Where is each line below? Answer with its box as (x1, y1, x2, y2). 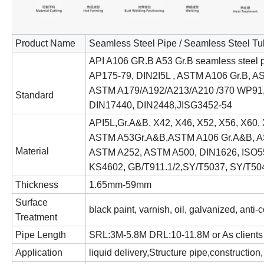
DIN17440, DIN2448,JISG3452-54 (89, 100, 232, 110)
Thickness (15, 179, 58, 190)
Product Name (15, 38, 75, 48)
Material (15, 146, 49, 156)
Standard (15, 90, 54, 100)
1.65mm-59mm (89, 179, 151, 190)
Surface (15, 197, 48, 207)
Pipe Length (15, 229, 66, 240)
